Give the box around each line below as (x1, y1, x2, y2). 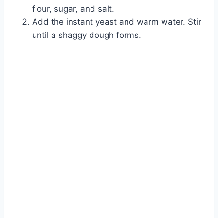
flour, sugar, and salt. (32, 4, 114, 14)
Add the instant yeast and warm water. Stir (32, 17, 201, 27)
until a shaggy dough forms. (32, 30, 141, 40)
